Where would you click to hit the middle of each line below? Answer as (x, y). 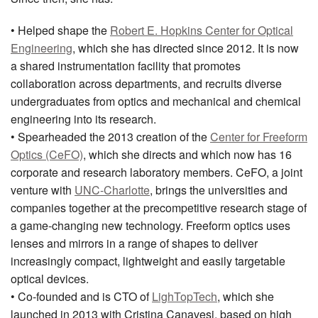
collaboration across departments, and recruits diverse (146, 84)
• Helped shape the (60, 31)
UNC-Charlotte (112, 190)
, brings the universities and (219, 190)
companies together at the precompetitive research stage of (159, 208)
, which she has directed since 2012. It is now (186, 48)
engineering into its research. (83, 119)
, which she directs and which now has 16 (187, 155)
